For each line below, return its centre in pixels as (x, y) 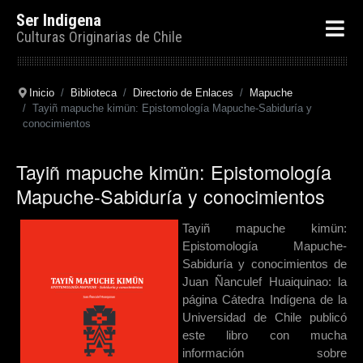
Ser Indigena (59, 20)
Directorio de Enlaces (183, 93)
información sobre (265, 353)
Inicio (41, 93)
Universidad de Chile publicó (265, 318)
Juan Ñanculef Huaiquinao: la (265, 282)
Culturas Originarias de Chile (99, 36)
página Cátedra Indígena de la (265, 300)
